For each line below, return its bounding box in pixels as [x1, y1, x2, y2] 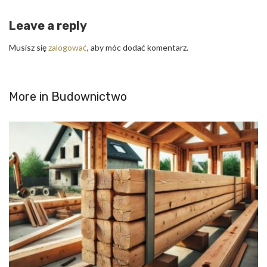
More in [9, 89, 51, 104]
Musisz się [9, 42, 48, 52]
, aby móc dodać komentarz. [87, 42, 188, 52]
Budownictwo [51, 89, 127, 104]
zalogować [48, 42, 87, 52]
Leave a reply [9, 18, 87, 33]
